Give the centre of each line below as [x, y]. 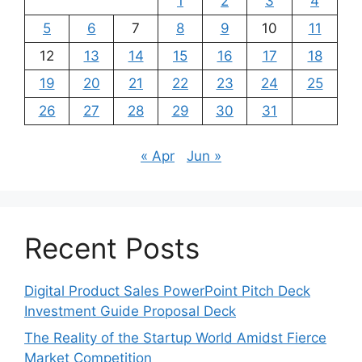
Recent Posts [112, 248]
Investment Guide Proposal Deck [130, 311]
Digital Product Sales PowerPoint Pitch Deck [167, 290]
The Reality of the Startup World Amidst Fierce [175, 338]
